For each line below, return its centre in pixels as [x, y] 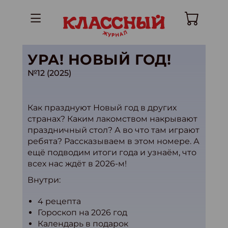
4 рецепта [59, 201]
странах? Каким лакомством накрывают [112, 119]
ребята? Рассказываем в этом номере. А [113, 141]
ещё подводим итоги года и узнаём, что [112, 152]
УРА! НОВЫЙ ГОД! [99, 60]
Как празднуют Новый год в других [102, 108]
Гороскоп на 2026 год [82, 212]
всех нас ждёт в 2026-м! [77, 164]
